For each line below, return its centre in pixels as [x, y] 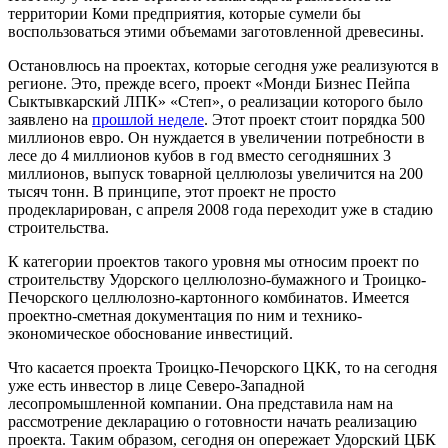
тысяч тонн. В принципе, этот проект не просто [172, 192]
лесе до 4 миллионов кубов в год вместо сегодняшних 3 [199, 156]
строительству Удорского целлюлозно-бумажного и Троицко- [217, 280]
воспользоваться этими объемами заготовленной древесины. [216, 32]
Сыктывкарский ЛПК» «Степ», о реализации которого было [215, 102]
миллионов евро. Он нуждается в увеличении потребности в [216, 138]
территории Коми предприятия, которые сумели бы [184, 14]
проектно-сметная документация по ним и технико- [185, 316]
